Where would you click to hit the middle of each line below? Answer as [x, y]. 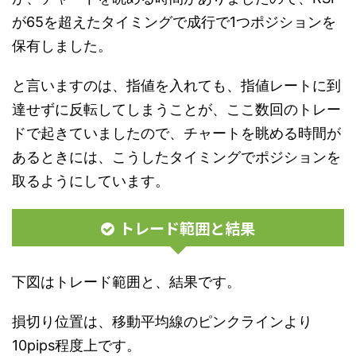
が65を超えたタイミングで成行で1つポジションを [174, 21]
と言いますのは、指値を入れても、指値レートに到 [176, 85]
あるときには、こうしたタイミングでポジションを [176, 157]
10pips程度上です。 [76, 345]
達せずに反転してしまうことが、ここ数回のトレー [176, 109]
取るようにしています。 [91, 180]
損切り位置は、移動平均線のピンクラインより [162, 321]
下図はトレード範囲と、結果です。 [126, 281]
